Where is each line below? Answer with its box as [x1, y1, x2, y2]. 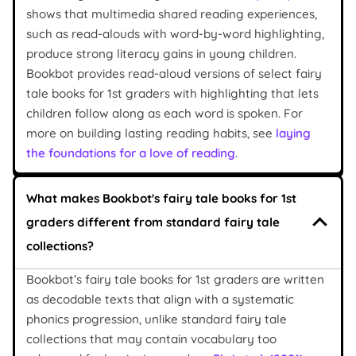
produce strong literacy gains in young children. [26, 45, 296, 61]
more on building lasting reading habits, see [26, 125, 276, 141]
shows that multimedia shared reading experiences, [26, 6, 317, 21]
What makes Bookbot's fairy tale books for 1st [26, 190, 296, 206]
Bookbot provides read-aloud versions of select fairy [26, 65, 322, 81]
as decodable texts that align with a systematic [26, 291, 294, 307]
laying [276, 125, 311, 141]
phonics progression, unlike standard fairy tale [26, 311, 287, 327]
